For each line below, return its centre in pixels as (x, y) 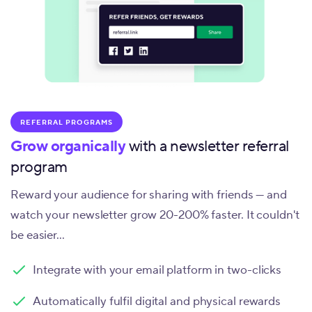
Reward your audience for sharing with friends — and (149, 195)
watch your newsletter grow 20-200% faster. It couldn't (155, 215)
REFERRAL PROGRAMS (67, 122)
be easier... (38, 235)
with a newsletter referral (207, 146)
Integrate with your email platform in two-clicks (157, 270)
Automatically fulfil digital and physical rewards (157, 301)
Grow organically (68, 146)
